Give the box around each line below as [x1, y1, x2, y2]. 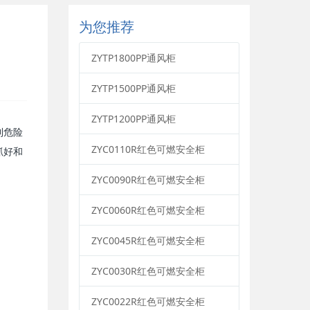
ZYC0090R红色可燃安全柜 [91, 172, 205, 186]
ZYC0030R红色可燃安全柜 [91, 264, 205, 277]
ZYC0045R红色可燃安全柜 [91, 233, 205, 247]
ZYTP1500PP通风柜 [91, 81, 176, 95]
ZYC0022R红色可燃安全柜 [91, 294, 205, 308]
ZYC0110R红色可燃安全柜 [91, 142, 205, 156]
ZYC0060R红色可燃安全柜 [91, 203, 205, 217]
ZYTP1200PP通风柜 [91, 111, 176, 125]
